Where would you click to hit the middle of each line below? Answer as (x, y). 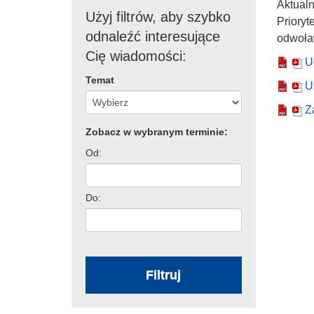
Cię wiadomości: (136, 56)
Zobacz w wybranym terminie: (157, 131)
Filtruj (164, 274)
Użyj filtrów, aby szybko (158, 16)
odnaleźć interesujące (153, 36)
